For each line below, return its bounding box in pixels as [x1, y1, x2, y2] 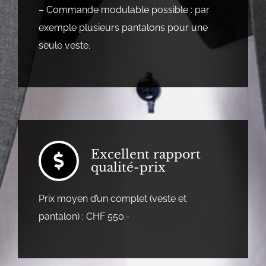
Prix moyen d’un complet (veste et [38, 193, 186, 205]
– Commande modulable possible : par [38, 4, 210, 16]
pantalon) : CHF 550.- [38, 211, 130, 223]
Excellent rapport [90, 147, 201, 163]
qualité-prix [90, 160, 166, 176]
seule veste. [38, 40, 90, 52]
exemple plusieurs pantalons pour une [38, 22, 208, 34]
